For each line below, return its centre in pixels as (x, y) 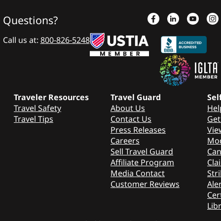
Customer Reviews (145, 184)
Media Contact (138, 173)
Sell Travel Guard (142, 151)
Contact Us (131, 119)
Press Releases (138, 129)
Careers (125, 140)
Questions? (30, 20)
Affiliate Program (142, 162)
